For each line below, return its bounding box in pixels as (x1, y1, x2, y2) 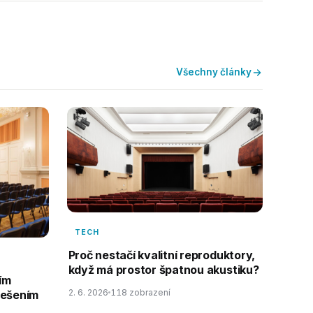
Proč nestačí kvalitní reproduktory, (68, 248, 256, 263)
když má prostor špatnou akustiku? (68, 263, 259, 277)
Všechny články (176, 66, 252, 78)
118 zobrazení (110, 287, 170, 298)
